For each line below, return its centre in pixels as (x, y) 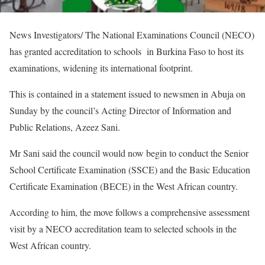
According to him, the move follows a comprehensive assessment (130, 212)
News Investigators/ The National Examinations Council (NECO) (132, 35)
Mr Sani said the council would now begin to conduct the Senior (129, 153)
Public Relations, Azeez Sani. (65, 127)
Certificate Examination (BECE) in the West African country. (124, 186)
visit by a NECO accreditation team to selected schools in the (123, 229)
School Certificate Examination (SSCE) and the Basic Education (130, 170)
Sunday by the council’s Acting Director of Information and (120, 111)
